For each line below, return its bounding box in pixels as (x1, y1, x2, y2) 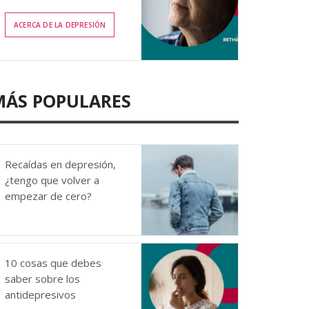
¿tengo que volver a (5, 173, 99, 187)
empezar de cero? (5, 189, 92, 203)
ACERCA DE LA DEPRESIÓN (14, 19, 106, 30)
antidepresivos (5, 288, 76, 301)
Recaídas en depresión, (5, 157, 116, 171)
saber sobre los (5, 272, 80, 286)
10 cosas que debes (5, 256, 101, 270)
